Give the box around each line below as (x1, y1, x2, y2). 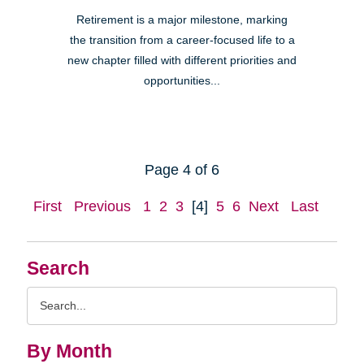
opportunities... (144, 74, 220, 87)
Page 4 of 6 (145, 161, 219, 178)
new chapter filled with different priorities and (67, 54, 297, 67)
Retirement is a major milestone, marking (76, 13, 288, 26)
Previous (74, 197, 131, 214)
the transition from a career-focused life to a (69, 33, 295, 46)
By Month (26, 340, 112, 362)
